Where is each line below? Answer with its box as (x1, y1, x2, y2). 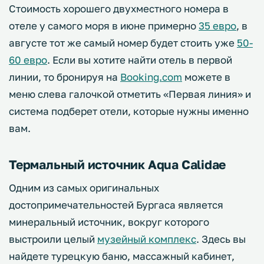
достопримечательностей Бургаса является (9, 198, 223, 211)
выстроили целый (9, 232, 97, 245)
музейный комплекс (97, 232, 196, 245)
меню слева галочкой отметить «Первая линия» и (9, 87, 251, 100)
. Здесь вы (196, 232, 246, 245)
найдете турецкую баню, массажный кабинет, (9, 249, 235, 262)
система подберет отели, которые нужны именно (9, 104, 249, 117)
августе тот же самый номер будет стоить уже (9, 36, 237, 49)
